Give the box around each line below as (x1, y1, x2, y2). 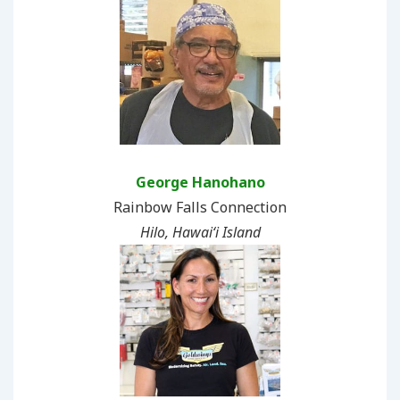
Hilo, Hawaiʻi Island (139, 221, 261, 242)
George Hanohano (135, 171, 265, 192)
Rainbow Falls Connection (113, 196, 287, 217)
